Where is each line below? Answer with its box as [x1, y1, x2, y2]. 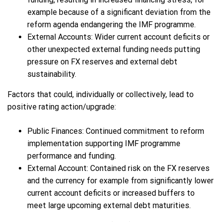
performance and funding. [27, 151, 116, 161]
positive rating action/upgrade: [7, 102, 116, 112]
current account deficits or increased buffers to [27, 188, 195, 198]
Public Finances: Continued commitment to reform [27, 126, 204, 136]
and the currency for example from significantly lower [27, 176, 214, 186]
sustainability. [27, 69, 76, 79]
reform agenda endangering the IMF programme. [27, 20, 196, 30]
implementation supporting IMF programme [27, 139, 180, 149]
